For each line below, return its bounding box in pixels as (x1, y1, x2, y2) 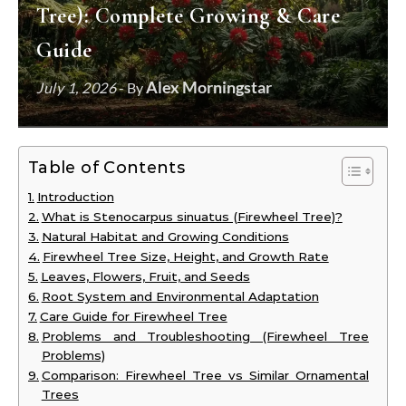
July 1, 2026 (36, 79, 116, 96)
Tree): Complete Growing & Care (36, 3, 340, 29)
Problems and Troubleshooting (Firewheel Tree (41, 329, 369, 343)
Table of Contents (28, 158, 186, 179)
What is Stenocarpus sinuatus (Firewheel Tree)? (41, 209, 343, 224)
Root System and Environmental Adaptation (41, 289, 319, 304)
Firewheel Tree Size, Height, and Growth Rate (42, 249, 329, 264)
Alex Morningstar (146, 77, 272, 97)
